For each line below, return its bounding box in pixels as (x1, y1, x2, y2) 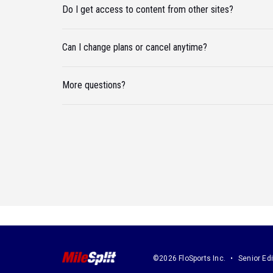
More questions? (62, 79, 126, 91)
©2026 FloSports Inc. (153, 253, 225, 263)
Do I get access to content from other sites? (62, 4, 233, 16)
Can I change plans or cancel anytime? (62, 41, 207, 54)
